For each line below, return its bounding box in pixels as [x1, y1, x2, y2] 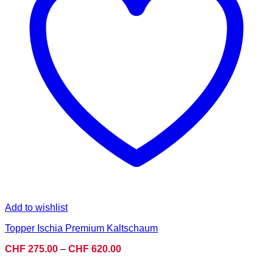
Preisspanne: [121, 243, 178, 253]
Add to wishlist [5, 202, 68, 213]
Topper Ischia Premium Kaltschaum [5, 222, 158, 233]
